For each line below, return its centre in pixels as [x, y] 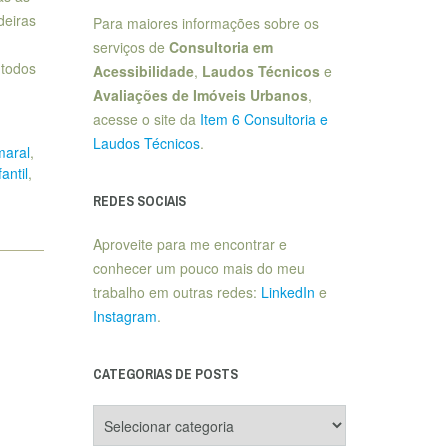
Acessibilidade [143, 71]
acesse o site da [146, 119]
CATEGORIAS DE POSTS [165, 374]
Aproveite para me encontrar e [189, 244]
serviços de [130, 47]
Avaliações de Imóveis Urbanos [200, 95]
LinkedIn [287, 292]
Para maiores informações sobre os [205, 23]
